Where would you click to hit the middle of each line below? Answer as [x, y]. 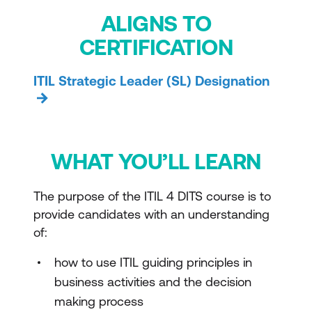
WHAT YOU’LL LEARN [156, 161]
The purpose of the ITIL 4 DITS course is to [152, 196]
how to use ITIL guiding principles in [153, 262]
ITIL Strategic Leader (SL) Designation [151, 81]
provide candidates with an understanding [151, 214]
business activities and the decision [153, 282]
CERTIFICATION [156, 47]
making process [99, 301]
